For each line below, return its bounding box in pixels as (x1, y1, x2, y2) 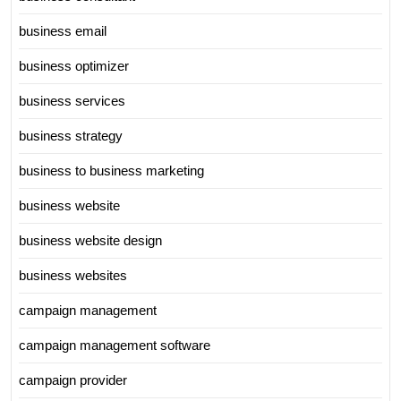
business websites (19, 267, 127, 283)
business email (19, 22, 107, 38)
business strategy (19, 127, 123, 143)
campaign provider (19, 371, 127, 388)
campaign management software (19, 337, 210, 353)
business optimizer (19, 57, 129, 73)
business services (19, 92, 125, 108)
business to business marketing (19, 162, 204, 178)
